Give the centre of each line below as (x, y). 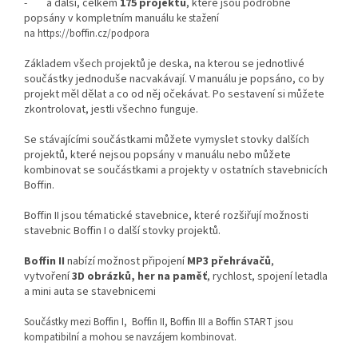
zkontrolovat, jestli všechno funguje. (111, 110)
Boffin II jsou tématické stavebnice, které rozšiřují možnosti (166, 216)
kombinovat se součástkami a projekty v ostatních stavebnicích (176, 171)
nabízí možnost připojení (126, 262)
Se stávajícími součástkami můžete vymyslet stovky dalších (167, 140)
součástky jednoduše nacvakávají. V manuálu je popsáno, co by (174, 80)
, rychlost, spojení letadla (267, 277)
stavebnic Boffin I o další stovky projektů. (122, 231)
